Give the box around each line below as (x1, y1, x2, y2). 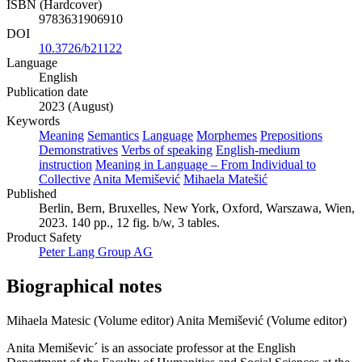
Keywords (6, 113, 60, 128)
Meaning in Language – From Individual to (95, 157, 316, 171)
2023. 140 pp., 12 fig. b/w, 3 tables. (39, 215, 220, 229)
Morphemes (196, 128, 257, 142)
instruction (39, 157, 92, 171)
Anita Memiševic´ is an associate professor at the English (6, 340, 296, 355)
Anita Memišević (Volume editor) (176, 313, 347, 327)
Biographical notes (6, 275, 162, 297)
